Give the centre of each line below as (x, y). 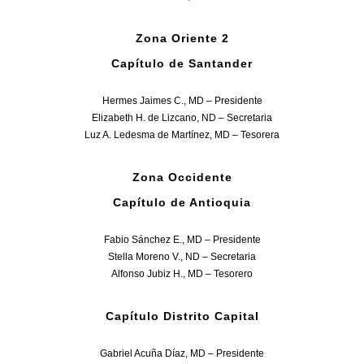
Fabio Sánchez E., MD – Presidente (182, 240)
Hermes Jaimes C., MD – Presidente (182, 101)
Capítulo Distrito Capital (182, 316)
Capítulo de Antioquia (182, 203)
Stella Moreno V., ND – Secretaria (182, 257)
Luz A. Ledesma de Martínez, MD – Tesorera (182, 135)
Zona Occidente (182, 178)
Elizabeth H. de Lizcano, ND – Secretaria (182, 118)
